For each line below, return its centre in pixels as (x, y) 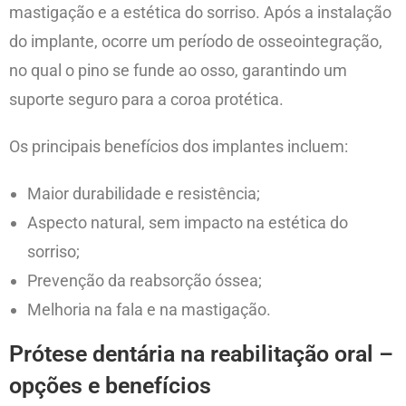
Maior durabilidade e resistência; (144, 193)
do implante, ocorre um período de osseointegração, (196, 41)
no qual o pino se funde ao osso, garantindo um (178, 70)
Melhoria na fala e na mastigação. (149, 309)
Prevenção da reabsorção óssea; (145, 280)
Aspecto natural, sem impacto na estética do (188, 222)
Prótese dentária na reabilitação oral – (201, 353)
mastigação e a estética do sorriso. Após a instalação (200, 12)
